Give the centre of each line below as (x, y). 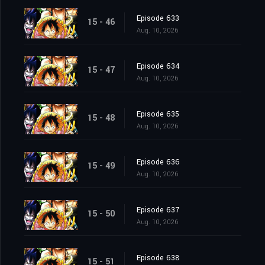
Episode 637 (158, 210)
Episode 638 (158, 258)
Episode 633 (158, 19)
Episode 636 (158, 162)
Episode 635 (158, 114)
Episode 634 (158, 67)
